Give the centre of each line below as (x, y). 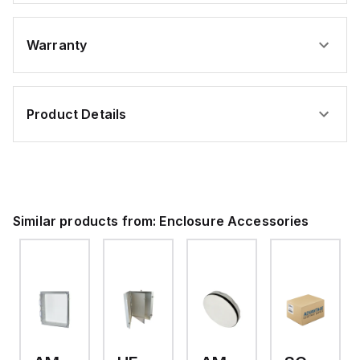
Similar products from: (86, 221)
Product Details (77, 114)
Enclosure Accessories (234, 221)
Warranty (57, 45)
